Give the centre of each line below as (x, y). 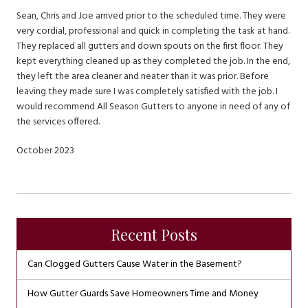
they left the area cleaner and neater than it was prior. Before (143, 77)
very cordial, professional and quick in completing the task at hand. (153, 31)
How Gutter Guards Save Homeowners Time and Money (143, 294)
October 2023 (45, 151)
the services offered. (58, 122)
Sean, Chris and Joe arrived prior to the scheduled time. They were (151, 16)
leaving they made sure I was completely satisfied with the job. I (147, 92)
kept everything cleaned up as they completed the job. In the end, (153, 62)
